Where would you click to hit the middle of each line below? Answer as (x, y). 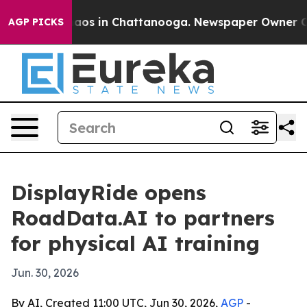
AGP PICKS (36, 22)
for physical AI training (135, 243)
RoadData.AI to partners (143, 218)
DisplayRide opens (109, 193)
